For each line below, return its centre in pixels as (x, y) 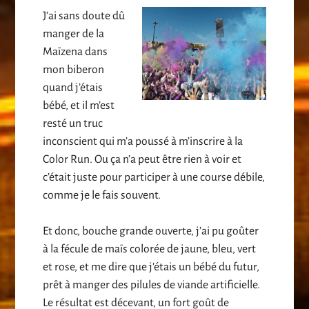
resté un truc (73, 124)
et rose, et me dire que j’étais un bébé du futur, (151, 267)
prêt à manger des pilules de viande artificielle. (152, 285)
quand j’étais (73, 88)
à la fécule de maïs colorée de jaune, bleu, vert (150, 249)
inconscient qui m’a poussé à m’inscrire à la (143, 142)
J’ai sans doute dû (84, 16)
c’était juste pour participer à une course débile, (154, 178)
